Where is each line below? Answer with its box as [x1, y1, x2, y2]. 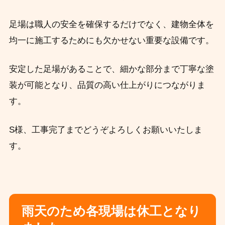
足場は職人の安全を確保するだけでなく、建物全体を [9, 19, 214, 29]
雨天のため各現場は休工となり [21, 204, 201, 218]
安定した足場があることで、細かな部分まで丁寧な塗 [9, 64, 214, 74]
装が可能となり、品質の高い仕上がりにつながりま [9, 80, 205, 90]
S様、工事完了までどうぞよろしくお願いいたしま [9, 125, 202, 135]
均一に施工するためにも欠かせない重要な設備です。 [9, 35, 214, 45]
